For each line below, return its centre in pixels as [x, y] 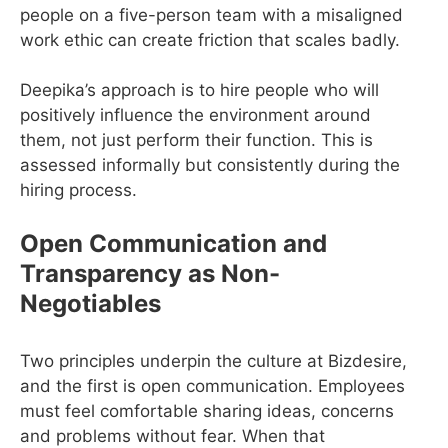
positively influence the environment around [195, 115]
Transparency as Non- [150, 273]
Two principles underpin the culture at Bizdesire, [213, 360]
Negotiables [90, 303]
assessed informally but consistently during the [210, 165]
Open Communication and [173, 243]
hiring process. [78, 190]
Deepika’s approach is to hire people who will [199, 90]
